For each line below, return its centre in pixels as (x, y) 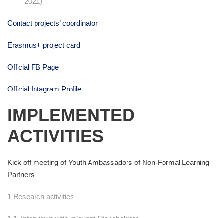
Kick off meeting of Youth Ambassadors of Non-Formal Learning (108, 163)
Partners (21, 175)
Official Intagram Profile (45, 89)
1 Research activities (41, 197)
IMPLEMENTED (71, 115)
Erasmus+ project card (44, 45)
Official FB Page (33, 67)
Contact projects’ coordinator (53, 23)
